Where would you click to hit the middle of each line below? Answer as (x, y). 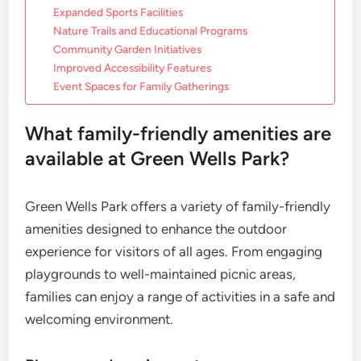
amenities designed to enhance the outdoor (156, 229)
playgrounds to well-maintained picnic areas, (161, 274)
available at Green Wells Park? (158, 159)
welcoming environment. (100, 320)
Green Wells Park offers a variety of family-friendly (178, 207)
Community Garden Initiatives (128, 50)
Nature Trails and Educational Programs (151, 31)
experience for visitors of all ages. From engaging (174, 252)
